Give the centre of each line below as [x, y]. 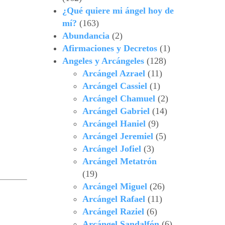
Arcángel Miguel [115, 187]
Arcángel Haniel [114, 124]
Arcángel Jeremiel [118, 136]
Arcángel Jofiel [111, 149]
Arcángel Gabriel [116, 111]
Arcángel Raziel [113, 212]
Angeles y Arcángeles [103, 61]
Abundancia [86, 36]
